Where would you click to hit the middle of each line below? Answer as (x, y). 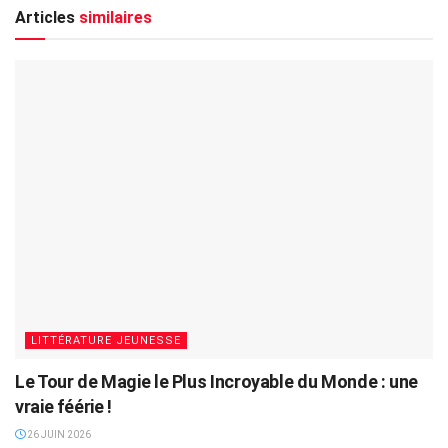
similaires (113, 18)
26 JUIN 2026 (58, 435)
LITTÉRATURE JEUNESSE (106, 341)
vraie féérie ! (63, 407)
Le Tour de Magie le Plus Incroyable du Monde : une (217, 382)
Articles (45, 18)
